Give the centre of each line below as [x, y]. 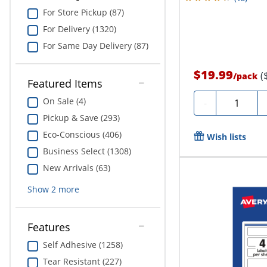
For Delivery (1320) [79, 29]
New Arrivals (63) [76, 168]
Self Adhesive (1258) [83, 245]
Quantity [240, 102]
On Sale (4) [64, 101]
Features [49, 227]
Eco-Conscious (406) [82, 135]
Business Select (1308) [87, 151]
